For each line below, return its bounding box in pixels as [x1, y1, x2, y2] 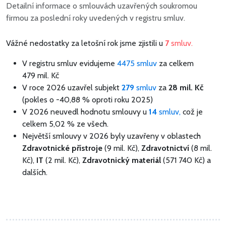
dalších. [22, 167, 47, 177]
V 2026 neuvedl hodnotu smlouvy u [22, 106, 149, 117]
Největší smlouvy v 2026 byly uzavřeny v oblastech [22, 131, 201, 141]
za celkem [157, 58, 194, 68]
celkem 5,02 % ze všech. [22, 119, 108, 129]
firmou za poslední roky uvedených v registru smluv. [6, 13, 185, 23]
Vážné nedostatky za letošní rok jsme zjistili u [6, 38, 163, 48]
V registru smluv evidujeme [22, 58, 117, 68]
